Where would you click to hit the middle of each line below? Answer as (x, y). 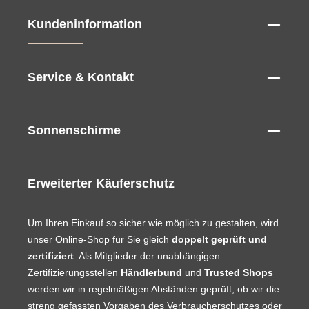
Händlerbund (151, 273)
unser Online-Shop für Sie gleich (100, 240)
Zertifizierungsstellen (74, 273)
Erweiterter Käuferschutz (101, 184)
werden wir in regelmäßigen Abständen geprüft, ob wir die (153, 289)
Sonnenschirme (74, 131)
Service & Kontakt (81, 78)
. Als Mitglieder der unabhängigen (147, 256)
